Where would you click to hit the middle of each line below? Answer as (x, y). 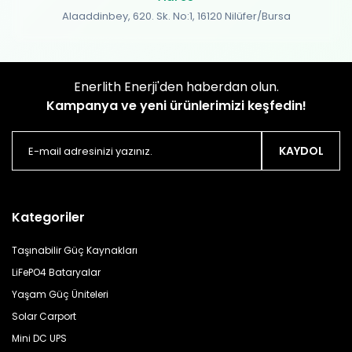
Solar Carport (44, 316)
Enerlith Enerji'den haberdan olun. (176, 87)
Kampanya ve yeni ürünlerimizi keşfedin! (176, 106)
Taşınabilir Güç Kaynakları (75, 250)
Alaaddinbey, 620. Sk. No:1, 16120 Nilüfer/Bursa (176, 16)
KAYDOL (301, 150)
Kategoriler (48, 217)
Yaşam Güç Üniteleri (60, 294)
